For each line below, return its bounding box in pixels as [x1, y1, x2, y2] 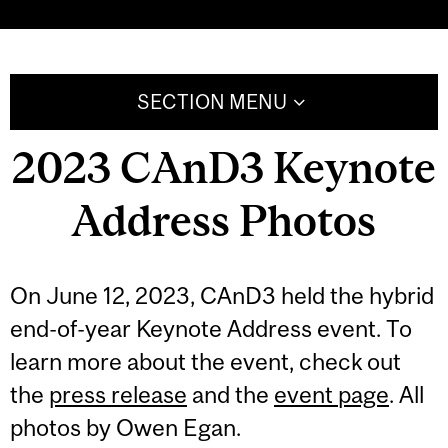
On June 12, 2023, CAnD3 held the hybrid [10, 282, 434, 310]
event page [274, 381, 389, 409]
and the [187, 381, 274, 409]
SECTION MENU [136, 90, 287, 114]
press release [49, 381, 187, 409]
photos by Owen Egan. [10, 414, 251, 442]
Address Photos [72, 195, 376, 245]
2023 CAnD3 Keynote [12, 142, 436, 192]
